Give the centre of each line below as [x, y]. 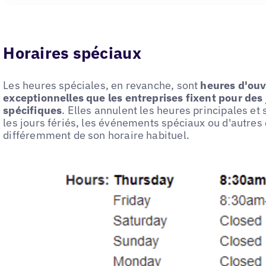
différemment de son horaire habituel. [96, 135]
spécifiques [33, 110]
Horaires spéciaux [72, 53]
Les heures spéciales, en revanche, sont [102, 85]
